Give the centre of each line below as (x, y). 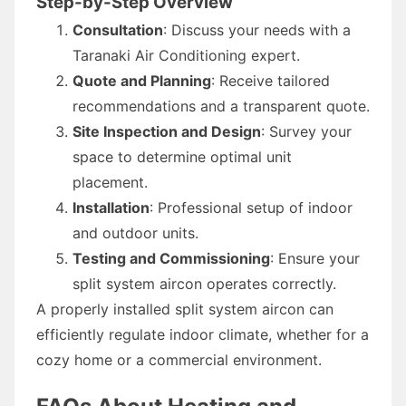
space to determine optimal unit (182, 156)
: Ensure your (315, 258)
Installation (111, 207)
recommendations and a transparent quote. (221, 106)
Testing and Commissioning (171, 258)
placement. (110, 182)
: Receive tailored (271, 80)
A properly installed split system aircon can (185, 309)
